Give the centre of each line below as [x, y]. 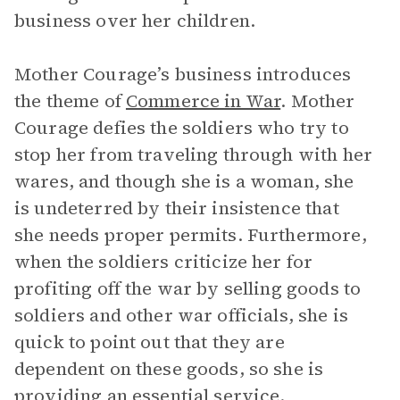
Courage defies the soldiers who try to [182, 128]
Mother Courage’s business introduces [183, 74]
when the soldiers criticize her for [164, 262]
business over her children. [135, 21]
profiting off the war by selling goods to [188, 288]
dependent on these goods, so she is [169, 369]
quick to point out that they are [150, 342]
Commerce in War [203, 101]
